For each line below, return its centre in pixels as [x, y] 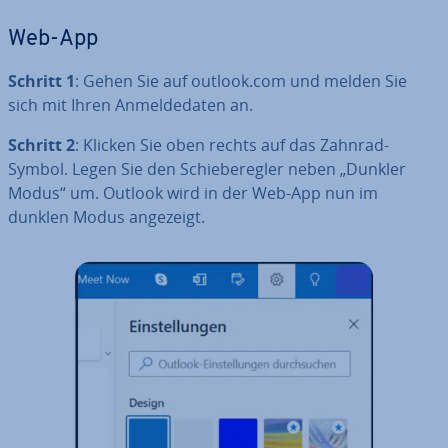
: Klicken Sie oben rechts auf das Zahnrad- [232, 145]
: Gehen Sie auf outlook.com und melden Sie [241, 81]
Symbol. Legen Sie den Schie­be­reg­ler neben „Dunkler [207, 169]
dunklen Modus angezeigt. [106, 217]
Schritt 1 [41, 81]
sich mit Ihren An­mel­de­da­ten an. [130, 105]
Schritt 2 [41, 145]
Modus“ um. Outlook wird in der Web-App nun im [193, 193]
